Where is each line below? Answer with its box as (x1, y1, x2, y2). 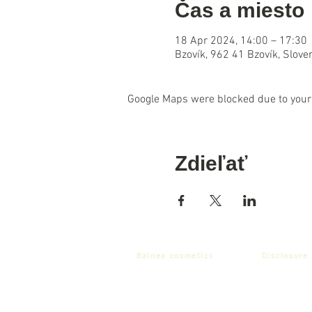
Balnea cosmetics (136, 252, 214, 260)
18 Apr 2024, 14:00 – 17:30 (174, 34, 307, 48)
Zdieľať (174, 152, 247, 175)
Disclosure (262, 252, 309, 260)
